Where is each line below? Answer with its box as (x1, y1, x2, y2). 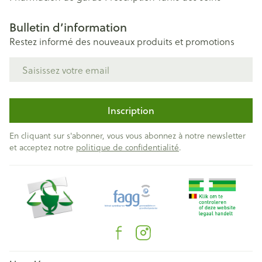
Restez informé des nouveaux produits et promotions (9, 35, 235, 48)
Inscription (108, 104, 154, 117)
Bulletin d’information (9, 19, 127, 36)
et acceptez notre (9, 141, 76, 153)
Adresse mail (9, 56, 64, 69)
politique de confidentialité (76, 141, 179, 153)
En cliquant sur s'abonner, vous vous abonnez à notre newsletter (9, 129, 246, 142)
